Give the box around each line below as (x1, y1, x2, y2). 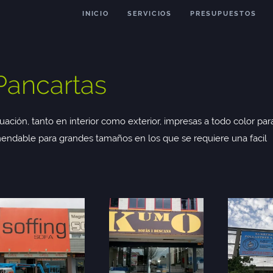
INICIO (82, 10, 109, 18)
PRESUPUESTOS (190, 10, 257, 18)
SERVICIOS (127, 10, 172, 18)
